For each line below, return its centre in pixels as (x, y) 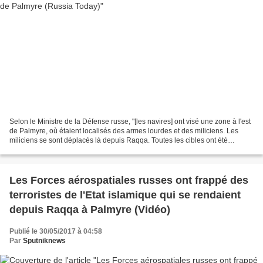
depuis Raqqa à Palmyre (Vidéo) (90, 209)
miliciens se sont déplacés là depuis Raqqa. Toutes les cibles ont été (119, 140)
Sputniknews (44, 240)
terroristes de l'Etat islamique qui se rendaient (125, 195)
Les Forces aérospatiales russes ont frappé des (129, 180)
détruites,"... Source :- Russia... (58, 149)
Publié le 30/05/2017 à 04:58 (56, 231)
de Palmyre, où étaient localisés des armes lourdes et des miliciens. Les (124, 131)
